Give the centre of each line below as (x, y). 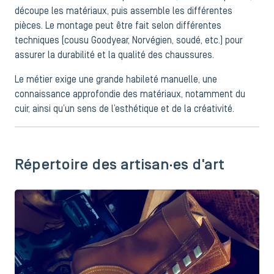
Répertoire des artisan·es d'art (120, 165)
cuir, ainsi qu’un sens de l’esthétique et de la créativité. (124, 109)
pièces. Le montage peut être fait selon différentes (118, 26)
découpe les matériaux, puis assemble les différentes (124, 12)
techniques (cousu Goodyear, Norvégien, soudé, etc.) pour (129, 41)
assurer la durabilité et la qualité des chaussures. (114, 56)
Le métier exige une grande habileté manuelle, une (116, 80)
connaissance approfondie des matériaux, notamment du (130, 95)
